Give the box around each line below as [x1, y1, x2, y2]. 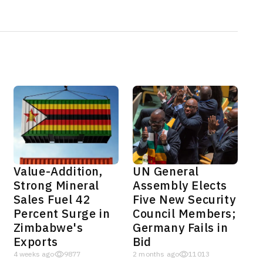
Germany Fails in [132, 219, 228, 237]
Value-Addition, [13, 163, 103, 181]
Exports [13, 233, 58, 251]
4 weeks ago [13, 249, 55, 260]
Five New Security [132, 191, 236, 209]
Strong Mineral [13, 177, 100, 195]
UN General [132, 163, 199, 181]
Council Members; [132, 205, 237, 223]
